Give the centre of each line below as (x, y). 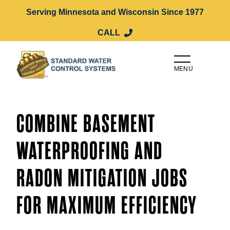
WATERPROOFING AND (90, 151)
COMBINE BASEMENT (86, 124)
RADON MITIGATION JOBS (102, 179)
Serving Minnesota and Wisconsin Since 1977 (115, 12)
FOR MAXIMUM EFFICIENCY (107, 206)
